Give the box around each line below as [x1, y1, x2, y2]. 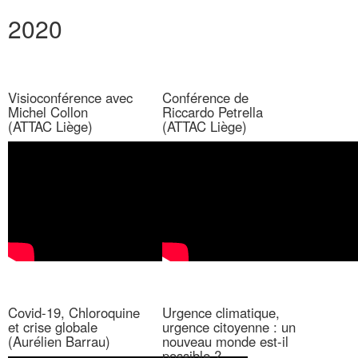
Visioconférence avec [8, 88, 133, 107]
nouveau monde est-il [161, 332, 288, 351]
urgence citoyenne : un [161, 317, 296, 336]
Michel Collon [8, 102, 88, 121]
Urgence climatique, [161, 303, 280, 322]
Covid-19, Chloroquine [8, 303, 140, 322]
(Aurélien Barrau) [8, 332, 110, 351]
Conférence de [161, 88, 249, 107]
